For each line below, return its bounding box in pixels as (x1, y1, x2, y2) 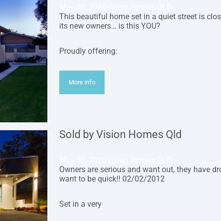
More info (69, 78, 96, 86)
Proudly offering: (59, 46, 117, 56)
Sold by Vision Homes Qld (59, 128, 182, 141)
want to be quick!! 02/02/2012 (59, 174, 165, 184)
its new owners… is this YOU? (59, 21, 160, 31)
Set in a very (59, 199, 102, 209)
